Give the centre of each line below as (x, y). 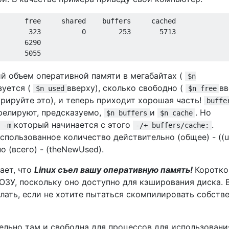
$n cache (176, 113)
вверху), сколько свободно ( (126, 88)
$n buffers (127, 113)
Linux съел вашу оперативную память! (114, 169)
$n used (50, 88)
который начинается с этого (73, 124)
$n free (202, 88)
